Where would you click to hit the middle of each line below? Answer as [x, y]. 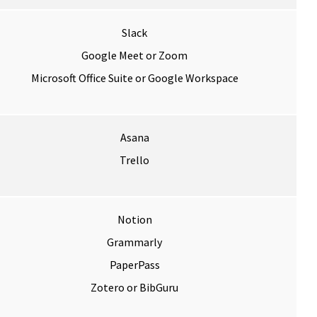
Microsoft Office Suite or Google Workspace [134, 78]
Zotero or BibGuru [134, 288]
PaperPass [134, 265]
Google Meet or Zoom [134, 56]
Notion [134, 220]
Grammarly [134, 242]
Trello [134, 160]
